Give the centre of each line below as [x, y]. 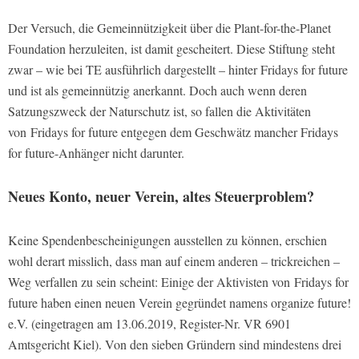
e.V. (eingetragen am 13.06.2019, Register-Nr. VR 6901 [149, 323]
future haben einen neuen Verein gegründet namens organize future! [179, 302]
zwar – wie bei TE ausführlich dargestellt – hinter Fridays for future [178, 69]
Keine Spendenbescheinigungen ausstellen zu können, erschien [167, 240]
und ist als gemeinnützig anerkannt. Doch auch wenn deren [157, 90]
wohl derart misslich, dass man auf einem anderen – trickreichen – [174, 260]
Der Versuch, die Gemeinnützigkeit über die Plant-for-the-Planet [169, 27]
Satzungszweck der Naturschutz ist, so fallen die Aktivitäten [159, 111]
